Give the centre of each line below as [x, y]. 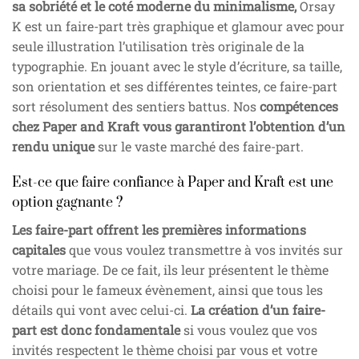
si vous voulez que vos [249, 329]
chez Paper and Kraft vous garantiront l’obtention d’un [179, 126]
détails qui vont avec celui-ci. [101, 309]
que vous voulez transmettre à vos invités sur [204, 249]
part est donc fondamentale [96, 329]
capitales [39, 249]
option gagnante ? [67, 202]
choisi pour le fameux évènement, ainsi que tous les [167, 289]
